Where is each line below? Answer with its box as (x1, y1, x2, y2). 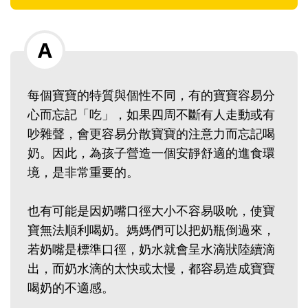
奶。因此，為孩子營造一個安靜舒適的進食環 (27, 144, 275, 162)
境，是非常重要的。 (27, 164, 139, 181)
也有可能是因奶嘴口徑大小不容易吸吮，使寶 (27, 202, 275, 219)
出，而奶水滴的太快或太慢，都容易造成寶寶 (27, 260, 275, 277)
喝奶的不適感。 (27, 279, 114, 296)
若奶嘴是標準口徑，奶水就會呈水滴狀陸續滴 (27, 241, 275, 258)
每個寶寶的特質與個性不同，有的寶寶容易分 (27, 87, 275, 104)
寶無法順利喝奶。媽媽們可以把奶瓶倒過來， (27, 221, 275, 239)
